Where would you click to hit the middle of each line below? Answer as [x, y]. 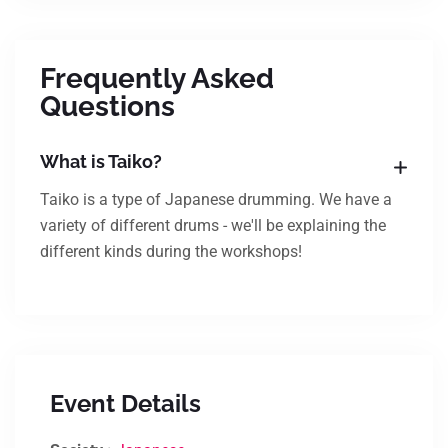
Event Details [125, 403]
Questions [107, 106]
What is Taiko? [101, 161]
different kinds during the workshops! [171, 251]
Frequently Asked [157, 78]
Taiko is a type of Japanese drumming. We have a [216, 199]
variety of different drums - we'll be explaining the [213, 225]
